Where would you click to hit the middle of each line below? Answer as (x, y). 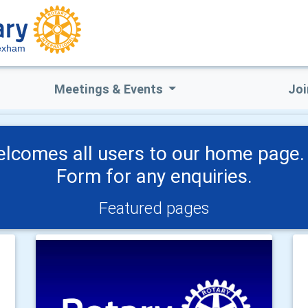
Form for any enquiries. (154, 176)
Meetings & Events (110, 89)
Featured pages (154, 208)
